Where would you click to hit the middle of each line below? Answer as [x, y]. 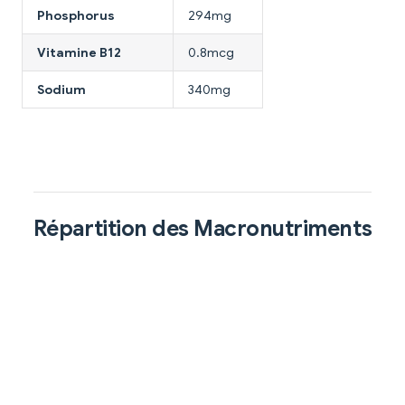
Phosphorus [76, 15]
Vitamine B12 [79, 52]
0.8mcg [211, 52]
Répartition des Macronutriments [202, 228]
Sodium [61, 89]
